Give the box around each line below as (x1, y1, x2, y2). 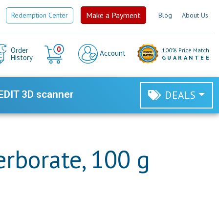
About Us (182, 10, 208, 20)
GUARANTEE (161, 54, 211, 61)
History (10, 53, 33, 62)
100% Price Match (161, 46, 209, 54)
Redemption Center (11, 10, 68, 20)
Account (97, 48, 126, 58)
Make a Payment (86, 10, 141, 20)
